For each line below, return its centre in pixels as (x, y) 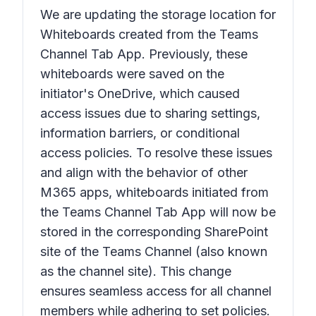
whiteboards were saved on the (132, 74)
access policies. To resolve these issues (156, 153)
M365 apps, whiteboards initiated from (154, 192)
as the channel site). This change (136, 271)
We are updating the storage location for (158, 14)
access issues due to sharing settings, (150, 113)
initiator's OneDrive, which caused (140, 93)
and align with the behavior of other (144, 172)
